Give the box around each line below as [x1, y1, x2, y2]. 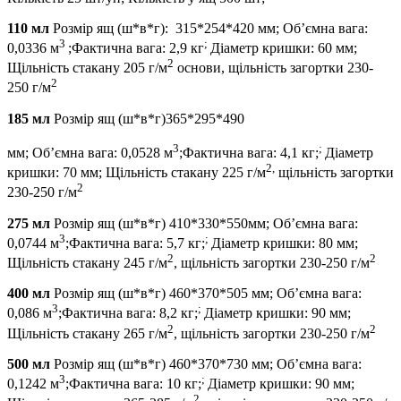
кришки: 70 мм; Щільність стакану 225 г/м [7, 165, 266, 181]
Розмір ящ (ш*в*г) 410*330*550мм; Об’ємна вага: [50, 215, 358, 231]
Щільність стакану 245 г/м [7, 255, 167, 271]
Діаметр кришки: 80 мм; [211, 235, 358, 251]
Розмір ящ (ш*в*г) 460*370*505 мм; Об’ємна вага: [50, 286, 362, 302]
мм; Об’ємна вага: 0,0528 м [7, 144, 173, 160]
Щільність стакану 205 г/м [7, 60, 167, 76]
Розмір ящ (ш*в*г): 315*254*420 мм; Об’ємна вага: [49, 20, 368, 36]
